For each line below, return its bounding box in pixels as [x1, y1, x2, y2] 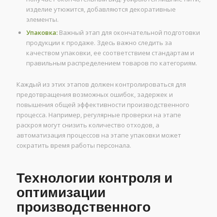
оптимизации [16, 185, 106, 201]
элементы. [26, 15, 59, 24]
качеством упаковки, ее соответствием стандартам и [26, 48, 194, 58]
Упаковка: [26, 28, 58, 37]
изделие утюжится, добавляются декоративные [26, 5, 176, 14]
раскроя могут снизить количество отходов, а [16, 121, 159, 130]
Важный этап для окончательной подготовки [57, 28, 200, 37]
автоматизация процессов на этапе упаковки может [16, 131, 181, 140]
